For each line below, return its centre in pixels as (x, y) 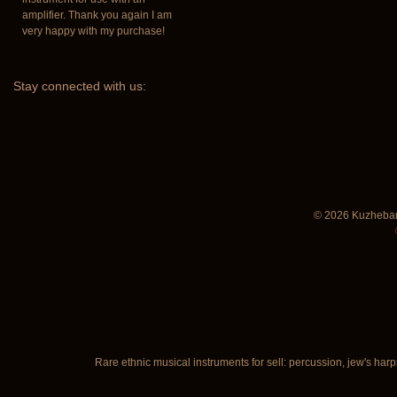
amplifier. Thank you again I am (97, 15)
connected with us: (92, 86)
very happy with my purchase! (93, 31)
